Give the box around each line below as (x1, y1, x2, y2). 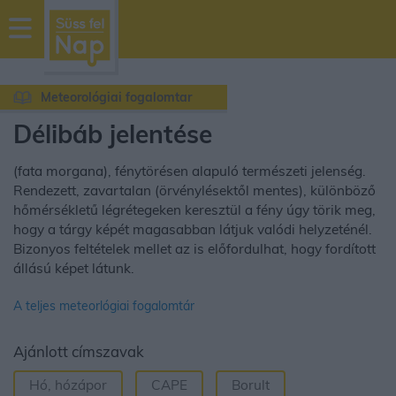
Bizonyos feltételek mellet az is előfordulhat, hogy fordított (13, 240, 376, 257)
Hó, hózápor (29, 377, 107, 393)
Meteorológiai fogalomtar (41, 89, 192, 105)
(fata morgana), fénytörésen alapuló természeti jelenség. (13, 163, 366, 179)
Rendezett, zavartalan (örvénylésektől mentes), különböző (13, 182, 376, 199)
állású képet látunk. (13, 260, 134, 277)
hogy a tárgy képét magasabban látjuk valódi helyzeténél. (13, 221, 372, 238)
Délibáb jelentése (13, 118, 212, 149)
